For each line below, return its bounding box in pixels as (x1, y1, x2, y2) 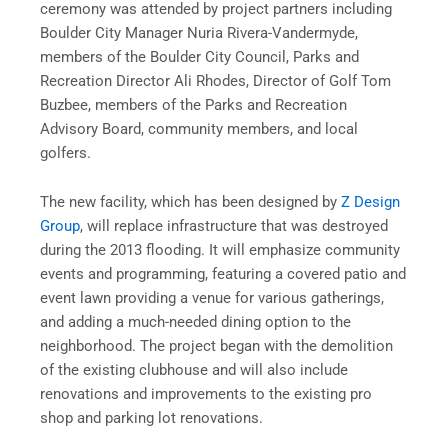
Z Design (341, 193, 400, 212)
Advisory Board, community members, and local (40, 119, 358, 138)
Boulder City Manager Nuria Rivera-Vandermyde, (40, 23, 358, 42)
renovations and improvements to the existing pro (40, 385, 372, 404)
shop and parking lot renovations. (40, 409, 263, 428)
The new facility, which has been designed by (40, 193, 341, 212)
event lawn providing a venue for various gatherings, (40, 289, 384, 308)
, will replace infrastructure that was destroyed (80, 217, 388, 236)
